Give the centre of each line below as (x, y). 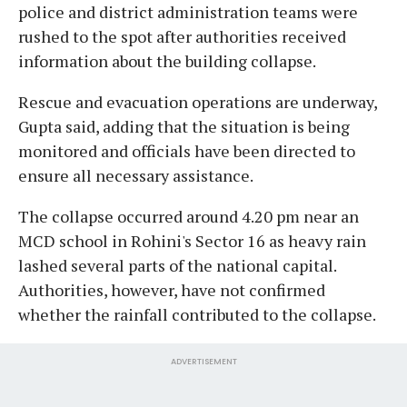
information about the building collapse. (167, 60)
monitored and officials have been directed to (187, 150)
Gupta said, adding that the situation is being (184, 126)
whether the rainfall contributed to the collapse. (197, 314)
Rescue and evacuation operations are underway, (198, 101)
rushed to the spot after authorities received (182, 36)
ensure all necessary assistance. (136, 175)
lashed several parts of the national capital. (177, 265)
